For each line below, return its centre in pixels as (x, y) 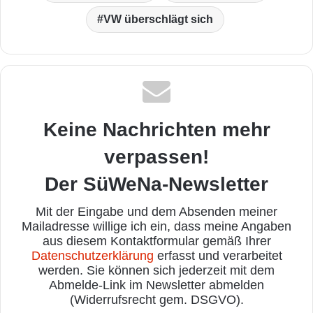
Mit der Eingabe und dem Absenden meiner (156, 212)
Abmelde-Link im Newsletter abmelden (156, 285)
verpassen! (156, 157)
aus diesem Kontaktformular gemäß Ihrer (156, 241)
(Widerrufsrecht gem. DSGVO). (156, 300)
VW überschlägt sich (158, 20)
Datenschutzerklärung (92, 256)
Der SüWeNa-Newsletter (156, 184)
